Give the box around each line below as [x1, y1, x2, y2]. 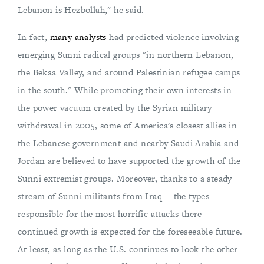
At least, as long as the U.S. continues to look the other [18, 243, 238, 255]
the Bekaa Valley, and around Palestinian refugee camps [18, 66, 240, 78]
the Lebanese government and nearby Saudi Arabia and [18, 137, 239, 149]
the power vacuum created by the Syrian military [18, 101, 212, 114]
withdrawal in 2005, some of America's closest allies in [18, 119, 237, 131]
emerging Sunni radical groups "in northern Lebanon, [18, 48, 234, 61]
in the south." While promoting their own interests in [18, 84, 232, 96]
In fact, [18, 31, 50, 43]
